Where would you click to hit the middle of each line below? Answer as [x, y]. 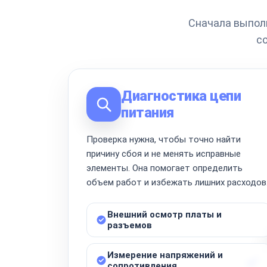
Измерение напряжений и [165, 255]
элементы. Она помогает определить [164, 168]
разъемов [130, 225]
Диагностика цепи [181, 96]
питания [148, 112]
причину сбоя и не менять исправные [164, 153]
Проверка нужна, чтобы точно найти [164, 139]
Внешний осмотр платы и [164, 214]
